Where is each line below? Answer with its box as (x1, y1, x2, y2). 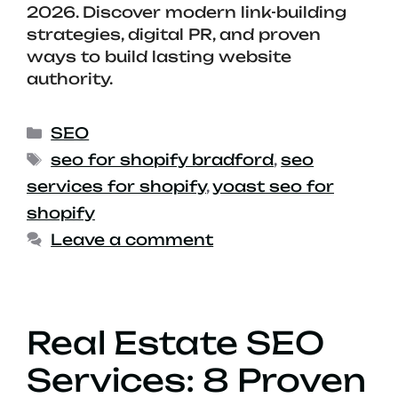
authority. (27, 69, 113, 89)
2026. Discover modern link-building (27, 3, 346, 22)
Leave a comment (51, 230, 214, 250)
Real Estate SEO (27, 323, 324, 363)
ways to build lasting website (27, 47, 291, 67)
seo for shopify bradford (51, 150, 275, 170)
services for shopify (27, 177, 206, 196)
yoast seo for (212, 177, 334, 196)
